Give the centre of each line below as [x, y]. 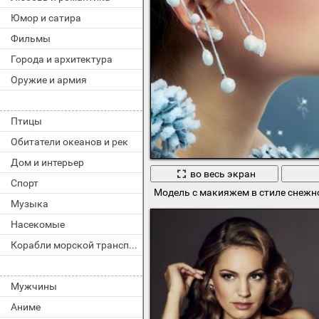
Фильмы [31, 38]
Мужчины [34, 286]
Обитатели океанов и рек [69, 142]
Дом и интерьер [47, 162]
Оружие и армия [49, 80]
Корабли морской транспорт [133, 245]
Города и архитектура [62, 59]
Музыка [30, 204]
